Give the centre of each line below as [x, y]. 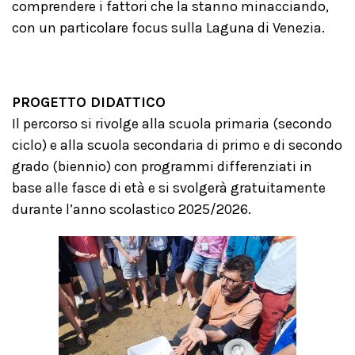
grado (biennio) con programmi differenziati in [162, 166]
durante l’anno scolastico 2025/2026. [132, 209]
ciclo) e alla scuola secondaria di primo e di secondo [177, 145]
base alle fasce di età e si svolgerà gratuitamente [169, 188]
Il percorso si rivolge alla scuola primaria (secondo [172, 124]
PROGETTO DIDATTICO [89, 102]
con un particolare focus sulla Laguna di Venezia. [168, 28]
